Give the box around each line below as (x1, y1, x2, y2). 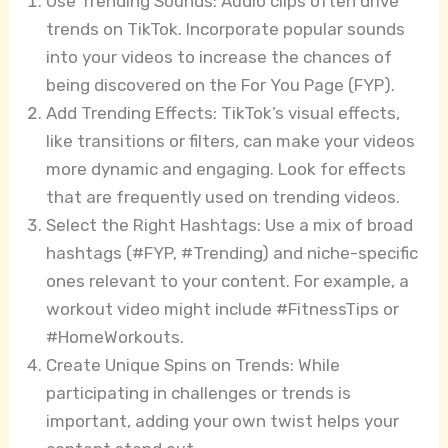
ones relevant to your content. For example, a (46, 270, 410, 291)
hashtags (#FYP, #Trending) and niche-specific (46, 242, 419, 263)
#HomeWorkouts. (46, 326, 185, 347)
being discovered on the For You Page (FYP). (46, 74, 396, 95)
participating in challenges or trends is (46, 382, 352, 403)
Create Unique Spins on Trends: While (46, 354, 341, 375)
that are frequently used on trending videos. (46, 186, 401, 207)
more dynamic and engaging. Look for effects (46, 158, 407, 179)
